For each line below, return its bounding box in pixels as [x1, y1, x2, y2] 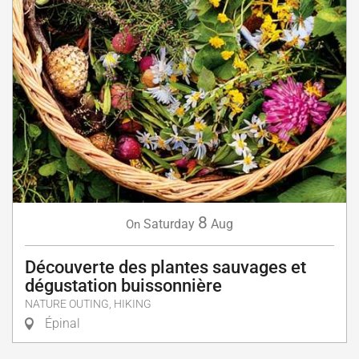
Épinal [42, 315, 80, 331]
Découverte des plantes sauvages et [25, 256, 306, 277]
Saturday [143, 216, 195, 232]
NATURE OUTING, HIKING [25, 296, 151, 311]
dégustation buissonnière [25, 275, 222, 296]
